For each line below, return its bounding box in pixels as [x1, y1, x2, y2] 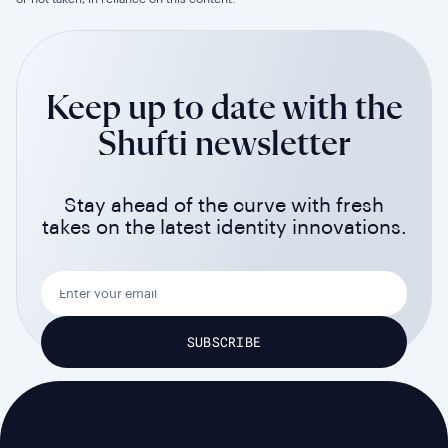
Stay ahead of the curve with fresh [64, 195, 384, 216]
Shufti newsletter [97, 126, 351, 163]
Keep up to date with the [45, 90, 403, 127]
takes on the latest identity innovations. [41, 217, 407, 238]
